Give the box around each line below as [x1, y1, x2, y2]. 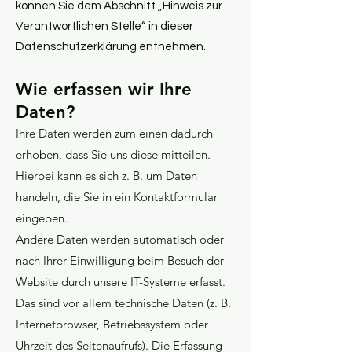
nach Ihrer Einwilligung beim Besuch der [16, 253, 224, 268]
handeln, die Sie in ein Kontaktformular [16, 189, 218, 204]
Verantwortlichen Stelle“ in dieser [16, 20, 193, 32]
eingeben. [16, 211, 68, 225]
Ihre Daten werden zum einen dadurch [16, 126, 213, 141]
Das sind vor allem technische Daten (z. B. [16, 295, 231, 310]
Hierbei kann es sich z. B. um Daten [16, 168, 197, 183]
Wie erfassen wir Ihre [16, 79, 192, 100]
